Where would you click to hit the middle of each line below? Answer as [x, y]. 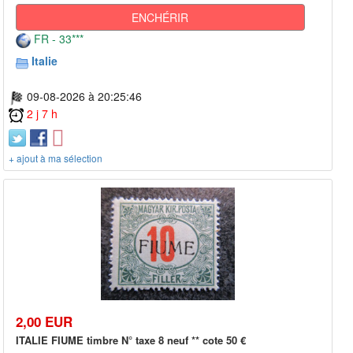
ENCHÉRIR [160, 18]
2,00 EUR [44, 321]
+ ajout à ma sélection [56, 158]
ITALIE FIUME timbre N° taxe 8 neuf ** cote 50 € [131, 340]
